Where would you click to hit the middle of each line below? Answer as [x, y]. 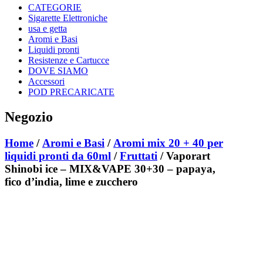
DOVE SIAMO [58, 70]
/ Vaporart [184, 156]
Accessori [46, 81]
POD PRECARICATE [71, 92]
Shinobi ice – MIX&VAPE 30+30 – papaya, [110, 168]
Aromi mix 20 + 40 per [168, 143]
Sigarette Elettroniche [68, 18]
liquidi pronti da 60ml [58, 156]
